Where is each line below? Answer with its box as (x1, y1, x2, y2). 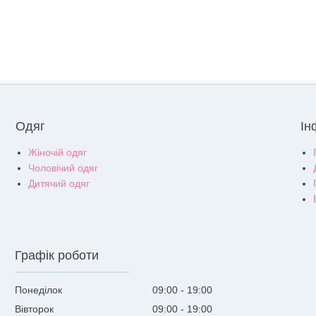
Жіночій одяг (28, 147, 87, 159)
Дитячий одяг (28, 178, 90, 190)
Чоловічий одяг (28, 162, 98, 174)
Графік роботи (15, 248, 99, 263)
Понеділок (15, 284, 63, 296)
